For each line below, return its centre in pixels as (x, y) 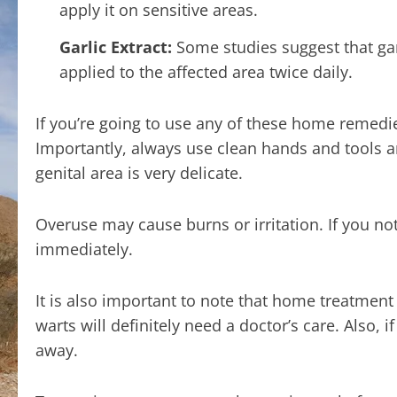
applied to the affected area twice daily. (206, 71)
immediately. (84, 249)
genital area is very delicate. (139, 172)
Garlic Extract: (116, 47)
